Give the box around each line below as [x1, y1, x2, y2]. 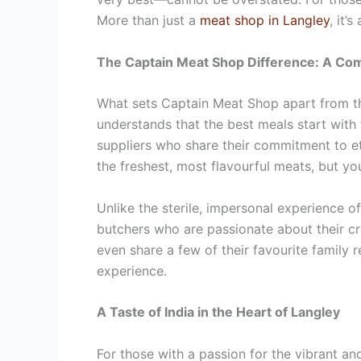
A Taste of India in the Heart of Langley [97, 304, 340, 321]
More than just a [97, 12, 200, 28]
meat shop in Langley [200, 12, 330, 28]
